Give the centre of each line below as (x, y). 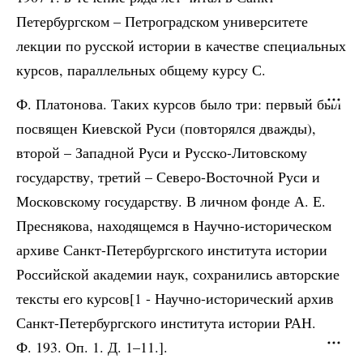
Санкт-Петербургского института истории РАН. (166, 322)
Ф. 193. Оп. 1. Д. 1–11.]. (92, 347)
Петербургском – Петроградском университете (162, 21)
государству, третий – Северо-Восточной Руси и (168, 177)
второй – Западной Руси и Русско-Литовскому (162, 152)
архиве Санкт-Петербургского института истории (172, 250)
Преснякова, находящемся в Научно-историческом (174, 225)
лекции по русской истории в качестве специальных (181, 45)
